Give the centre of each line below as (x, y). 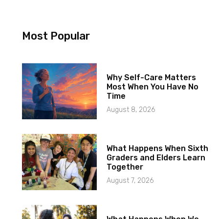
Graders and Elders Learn (156, 158)
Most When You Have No (153, 87)
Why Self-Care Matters (152, 78)
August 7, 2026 (130, 181)
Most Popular (56, 36)
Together (125, 167)
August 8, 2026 (131, 110)
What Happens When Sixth (158, 149)
